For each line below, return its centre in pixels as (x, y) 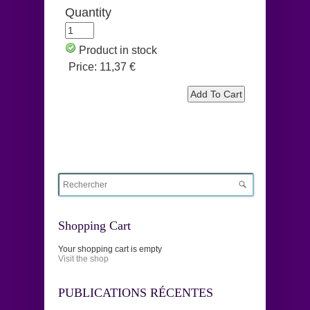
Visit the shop (83, 258)
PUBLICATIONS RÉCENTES (136, 292)
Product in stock (118, 50)
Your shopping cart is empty (110, 249)
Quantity (88, 12)
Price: (84, 66)
